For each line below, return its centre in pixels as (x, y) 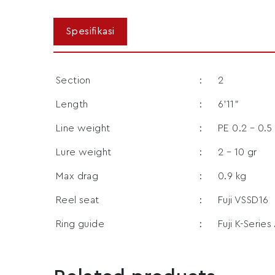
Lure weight (84, 152)
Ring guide (80, 224)
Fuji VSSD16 (243, 200)
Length (72, 104)
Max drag (77, 176)
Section (73, 80)
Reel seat (78, 200)
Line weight (83, 128)
